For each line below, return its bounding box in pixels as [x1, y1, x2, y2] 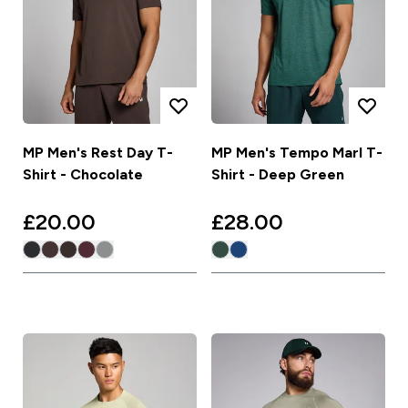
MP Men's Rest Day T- [22, 145, 173, 161]
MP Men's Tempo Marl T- [211, 145, 382, 161]
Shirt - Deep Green [211, 167, 344, 183]
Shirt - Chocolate [22, 167, 143, 183]
